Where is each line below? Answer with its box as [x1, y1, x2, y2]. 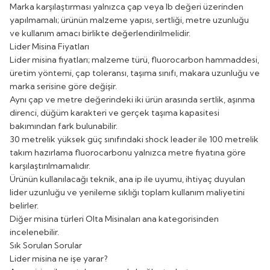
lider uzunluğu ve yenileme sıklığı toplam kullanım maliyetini [10, 186, 245, 198]
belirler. [10, 199, 39, 211]
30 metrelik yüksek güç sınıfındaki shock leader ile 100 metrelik [10, 133, 259, 145]
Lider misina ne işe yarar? [10, 253, 108, 264]
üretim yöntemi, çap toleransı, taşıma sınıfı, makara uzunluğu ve [10, 67, 260, 78]
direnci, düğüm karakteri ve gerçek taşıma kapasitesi [10, 107, 219, 118]
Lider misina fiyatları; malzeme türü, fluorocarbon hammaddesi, [10, 54, 259, 65]
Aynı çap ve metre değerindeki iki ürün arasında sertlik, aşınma [10, 93, 255, 105]
